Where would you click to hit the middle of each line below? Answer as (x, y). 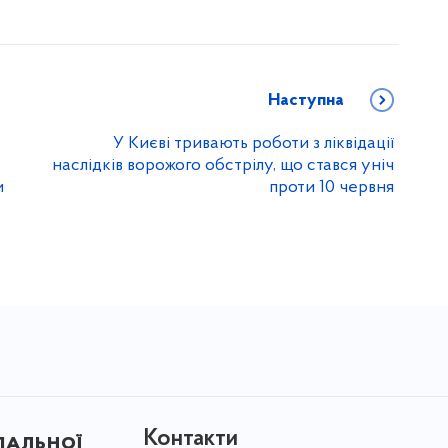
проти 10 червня (331, 187)
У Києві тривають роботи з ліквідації (253, 143)
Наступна (306, 100)
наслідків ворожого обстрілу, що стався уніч (223, 165)
